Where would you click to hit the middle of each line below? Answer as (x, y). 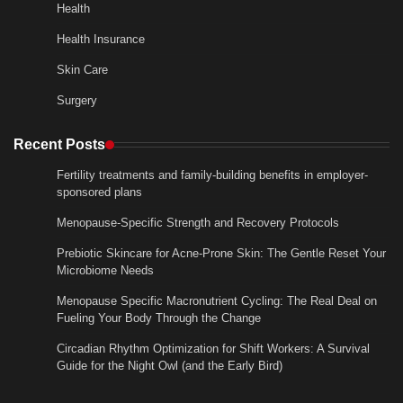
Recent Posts (59, 144)
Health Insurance (101, 40)
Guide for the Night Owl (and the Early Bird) (170, 366)
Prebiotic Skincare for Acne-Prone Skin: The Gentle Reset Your (221, 254)
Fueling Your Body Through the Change (159, 318)
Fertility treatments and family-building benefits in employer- (212, 175)
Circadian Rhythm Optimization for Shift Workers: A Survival (213, 349)
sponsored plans (99, 193)
